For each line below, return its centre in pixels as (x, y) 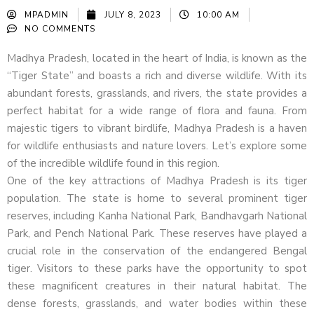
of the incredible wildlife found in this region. (113, 164)
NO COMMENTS (60, 29)
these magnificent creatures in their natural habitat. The (157, 286)
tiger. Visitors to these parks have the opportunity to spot (157, 269)
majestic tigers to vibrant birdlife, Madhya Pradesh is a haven (157, 129)
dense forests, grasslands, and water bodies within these (157, 304)
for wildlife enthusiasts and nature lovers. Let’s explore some (157, 146)
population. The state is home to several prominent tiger (157, 199)
